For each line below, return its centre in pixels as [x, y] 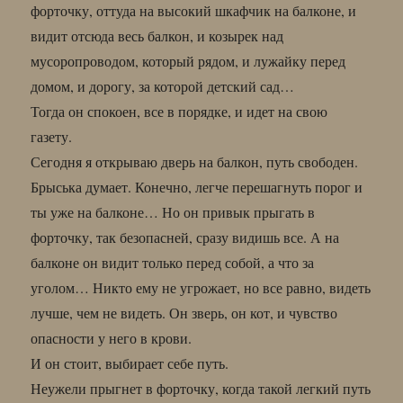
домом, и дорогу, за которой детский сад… [163, 85]
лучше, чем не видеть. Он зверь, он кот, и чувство [184, 312]
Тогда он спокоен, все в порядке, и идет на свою [179, 111]
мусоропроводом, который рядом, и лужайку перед [188, 60]
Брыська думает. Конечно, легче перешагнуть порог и [197, 186]
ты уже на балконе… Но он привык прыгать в [173, 211]
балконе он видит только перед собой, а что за [173, 262]
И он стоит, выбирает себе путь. [130, 363]
